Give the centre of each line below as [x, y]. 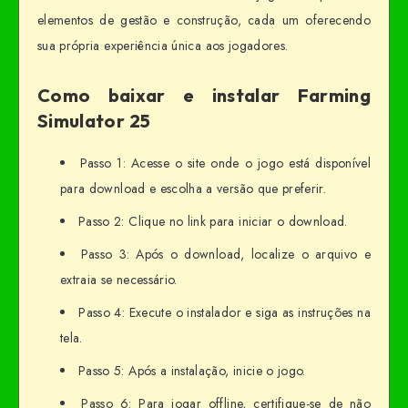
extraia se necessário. [119, 279]
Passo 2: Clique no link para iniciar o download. [213, 221]
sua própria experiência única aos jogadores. [163, 45]
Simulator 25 [94, 121]
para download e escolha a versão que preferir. [194, 188]
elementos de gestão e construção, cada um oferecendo [204, 20]
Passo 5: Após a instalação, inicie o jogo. [192, 370]
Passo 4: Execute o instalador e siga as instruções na [225, 312]
